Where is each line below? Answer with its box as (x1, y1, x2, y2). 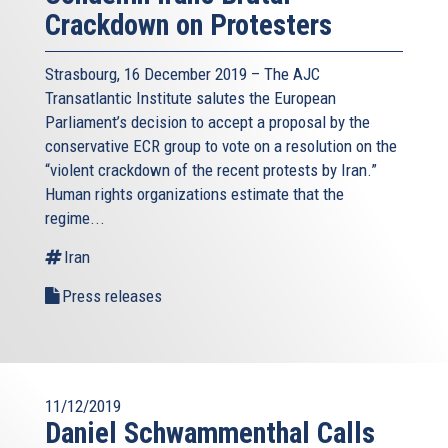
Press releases (62, 286, 162, 307)
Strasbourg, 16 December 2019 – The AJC (45, 64, 320, 85)
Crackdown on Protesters (45, 8, 332, 43)
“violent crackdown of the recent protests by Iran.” (45, 160, 377, 181)
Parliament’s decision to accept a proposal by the (45, 112, 370, 133)
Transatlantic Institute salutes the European (45, 88, 336, 109)
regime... (45, 208, 105, 229)
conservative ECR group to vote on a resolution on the (45, 136, 397, 157)
